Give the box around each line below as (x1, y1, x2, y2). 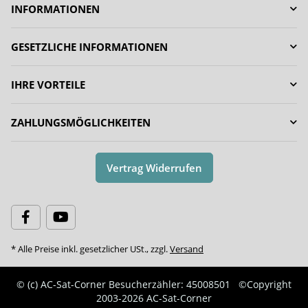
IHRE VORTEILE (11, 77, 85, 91)
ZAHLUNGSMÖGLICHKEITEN (11, 115, 151, 129)
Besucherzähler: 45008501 (106, 277, 233, 291)
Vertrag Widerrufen (106, 160, 202, 175)
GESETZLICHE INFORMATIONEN (11, 39, 168, 54)
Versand (170, 242, 203, 255)
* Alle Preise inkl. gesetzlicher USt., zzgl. (11, 242, 170, 255)
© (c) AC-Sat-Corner (16, 277, 106, 291)
